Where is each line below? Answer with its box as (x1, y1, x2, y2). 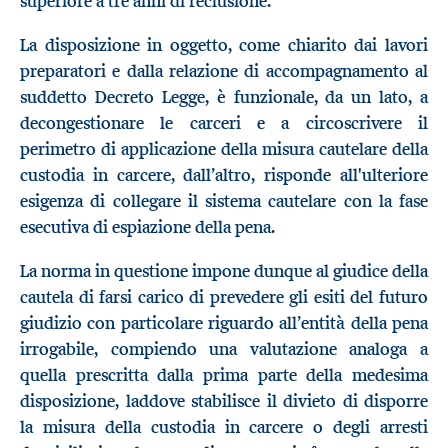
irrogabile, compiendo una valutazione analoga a (20, 337, 428, 360)
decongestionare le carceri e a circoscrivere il (20, 112, 428, 135)
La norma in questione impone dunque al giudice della (20, 259, 428, 282)
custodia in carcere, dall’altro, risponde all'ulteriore (20, 164, 428, 187)
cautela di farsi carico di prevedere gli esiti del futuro (20, 285, 428, 308)
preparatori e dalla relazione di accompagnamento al (20, 60, 428, 83)
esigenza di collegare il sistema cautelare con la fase (20, 190, 428, 213)
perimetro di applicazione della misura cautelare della (20, 138, 428, 161)
